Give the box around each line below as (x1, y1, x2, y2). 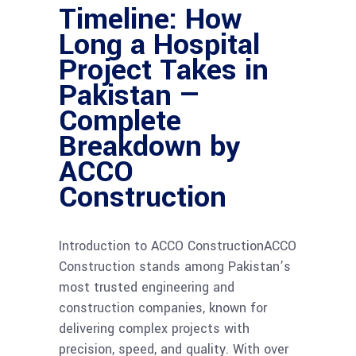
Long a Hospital (59, 24, 260, 66)
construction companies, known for (59, 299, 267, 318)
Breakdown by (59, 126, 240, 168)
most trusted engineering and (59, 278, 234, 297)
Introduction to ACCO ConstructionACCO (59, 237, 296, 256)
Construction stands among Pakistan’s (59, 257, 291, 277)
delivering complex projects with (59, 319, 250, 339)
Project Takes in (59, 49, 269, 91)
